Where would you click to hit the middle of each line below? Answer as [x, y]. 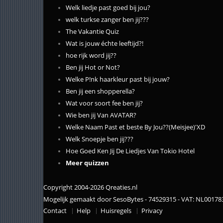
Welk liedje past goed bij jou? [108, 7]
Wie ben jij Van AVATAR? [101, 115]
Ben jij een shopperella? [100, 91]
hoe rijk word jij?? [91, 55]
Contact [55, 211]
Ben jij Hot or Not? [93, 67]
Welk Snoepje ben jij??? [100, 139]
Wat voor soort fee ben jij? [104, 103]
